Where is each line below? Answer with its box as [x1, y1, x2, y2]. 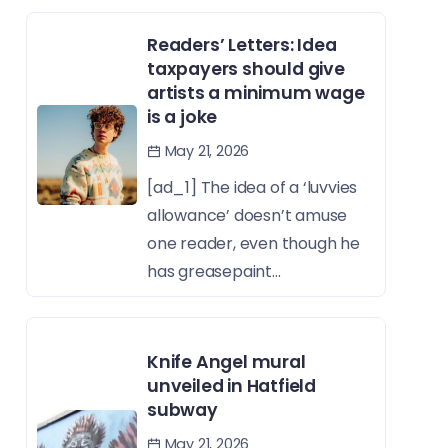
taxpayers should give [147, 57, 345, 82]
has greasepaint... [147, 260, 281, 284]
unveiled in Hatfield [147, 374, 317, 399]
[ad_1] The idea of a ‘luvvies [147, 176, 358, 200]
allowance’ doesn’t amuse [147, 204, 348, 228]
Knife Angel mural [147, 350, 306, 375]
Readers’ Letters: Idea [147, 33, 337, 58]
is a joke [147, 105, 218, 130]
